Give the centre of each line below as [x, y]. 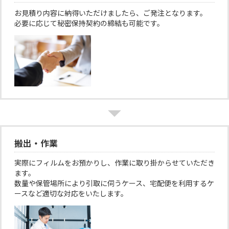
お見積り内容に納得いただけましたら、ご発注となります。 [111, 13]
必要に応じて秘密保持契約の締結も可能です [86, 23]
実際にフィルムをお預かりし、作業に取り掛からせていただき [114, 163]
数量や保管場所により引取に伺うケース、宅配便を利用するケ [114, 183]
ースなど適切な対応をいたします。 [71, 193]
